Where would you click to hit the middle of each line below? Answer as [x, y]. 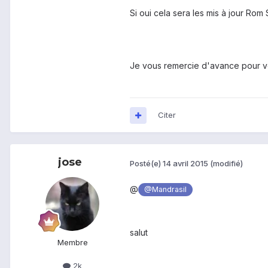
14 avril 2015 [185, 163]
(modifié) [226, 163]
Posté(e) [146, 163]
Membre [72, 243]
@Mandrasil [166, 190]
